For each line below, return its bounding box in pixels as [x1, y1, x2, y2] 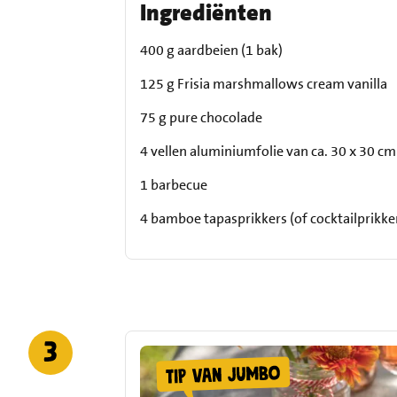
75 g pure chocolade [140, 108, 263, 128]
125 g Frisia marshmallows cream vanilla [140, 74, 388, 94]
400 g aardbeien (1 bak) [140, 41, 284, 60]
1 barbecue [140, 175, 208, 195]
